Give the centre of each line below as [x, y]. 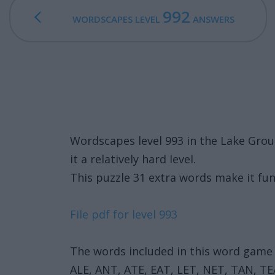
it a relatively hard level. [133, 159]
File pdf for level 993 [124, 214]
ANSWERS [212, 19]
